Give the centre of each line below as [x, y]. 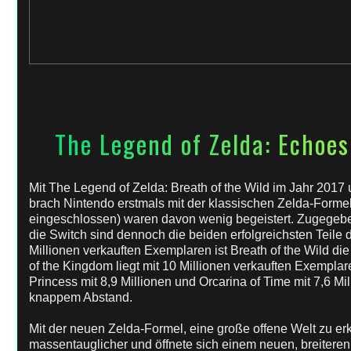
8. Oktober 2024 [85, 72]
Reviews [280, 72]
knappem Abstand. [81, 297]
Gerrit [182, 72]
